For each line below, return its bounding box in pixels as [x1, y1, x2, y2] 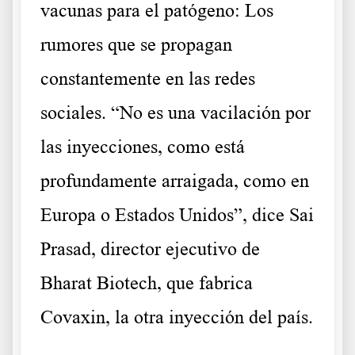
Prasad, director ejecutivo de [40, 239, 260, 260]
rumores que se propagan [40, 34, 232, 55]
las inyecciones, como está [40, 136, 245, 158]
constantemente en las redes [40, 68, 255, 90]
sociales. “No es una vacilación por [40, 102, 311, 124]
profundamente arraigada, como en [40, 170, 309, 192]
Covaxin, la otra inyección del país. [40, 307, 313, 328]
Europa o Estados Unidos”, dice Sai [40, 204, 314, 226]
